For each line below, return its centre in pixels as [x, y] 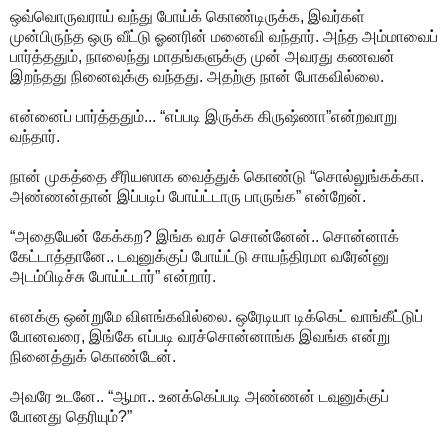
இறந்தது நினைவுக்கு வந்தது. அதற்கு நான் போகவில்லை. [197, 76]
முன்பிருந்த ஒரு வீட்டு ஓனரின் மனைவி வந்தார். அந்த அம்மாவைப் [224, 36]
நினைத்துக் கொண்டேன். [93, 356]
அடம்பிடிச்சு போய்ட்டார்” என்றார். [113, 276]
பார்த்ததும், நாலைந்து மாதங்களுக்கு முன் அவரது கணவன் [202, 56]
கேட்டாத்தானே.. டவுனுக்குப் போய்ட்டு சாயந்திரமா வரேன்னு [199, 256]
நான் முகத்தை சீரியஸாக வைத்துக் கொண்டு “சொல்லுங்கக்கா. [217, 176]
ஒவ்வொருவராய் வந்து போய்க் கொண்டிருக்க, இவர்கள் [187, 16]
